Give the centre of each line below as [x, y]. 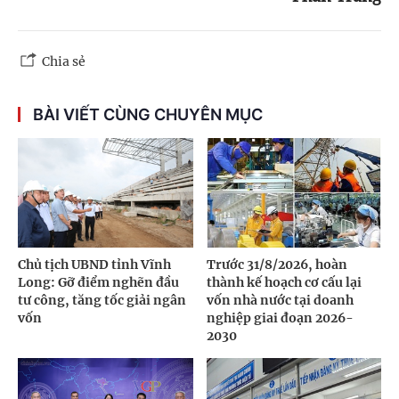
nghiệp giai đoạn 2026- [280, 318]
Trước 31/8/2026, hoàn [277, 264]
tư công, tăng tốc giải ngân [102, 300]
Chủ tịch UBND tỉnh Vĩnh [94, 264]
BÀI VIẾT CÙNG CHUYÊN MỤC [148, 114]
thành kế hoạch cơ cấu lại [284, 282]
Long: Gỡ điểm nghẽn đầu [98, 282]
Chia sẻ [64, 61]
